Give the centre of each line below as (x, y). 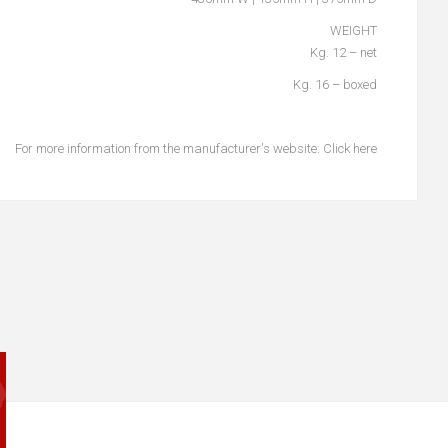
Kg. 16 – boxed (335, 84)
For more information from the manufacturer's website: (169, 148)
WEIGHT (353, 30)
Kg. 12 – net (343, 52)
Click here (350, 148)
